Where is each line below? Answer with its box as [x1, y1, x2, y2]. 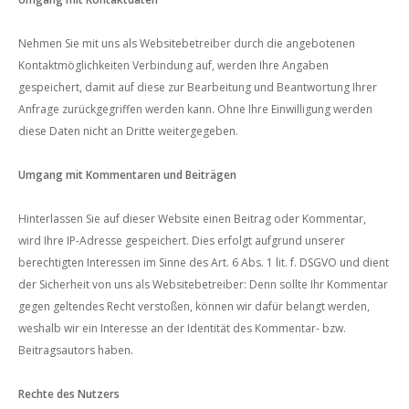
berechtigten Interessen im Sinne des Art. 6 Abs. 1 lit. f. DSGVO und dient [18, 255, 389, 270]
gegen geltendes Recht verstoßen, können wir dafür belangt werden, [18, 299, 370, 314]
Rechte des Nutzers [18, 386, 120, 402]
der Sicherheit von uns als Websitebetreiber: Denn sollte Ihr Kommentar [18, 277, 388, 292]
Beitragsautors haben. [18, 342, 133, 358]
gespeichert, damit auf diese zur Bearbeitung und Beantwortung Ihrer [18, 79, 377, 95]
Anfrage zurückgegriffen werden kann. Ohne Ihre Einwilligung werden [18, 101, 372, 117]
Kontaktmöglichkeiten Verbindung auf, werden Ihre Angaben [18, 58, 329, 73]
